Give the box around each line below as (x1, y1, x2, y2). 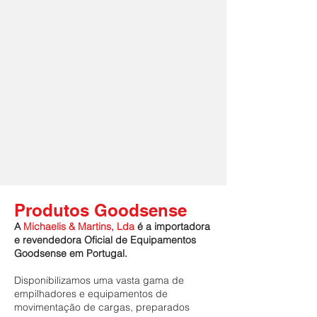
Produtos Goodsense (14, 200, 187, 220)
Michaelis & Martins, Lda (23, 220, 134, 233)
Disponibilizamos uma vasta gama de (14, 274, 184, 287)
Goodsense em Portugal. (14, 247, 127, 260)
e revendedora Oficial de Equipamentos (14, 234, 196, 246)
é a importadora (134, 220, 210, 233)
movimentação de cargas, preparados (14, 301, 190, 313)
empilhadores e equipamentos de (14, 287, 168, 300)
